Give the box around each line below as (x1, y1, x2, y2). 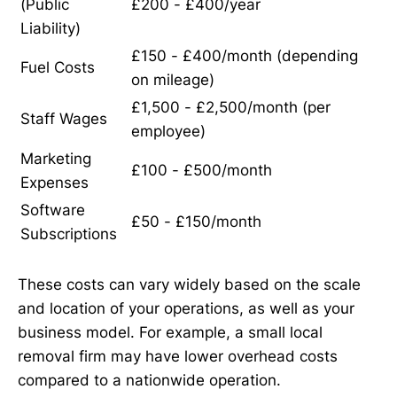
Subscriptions (20, 225, 117, 244)
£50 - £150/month (131, 213, 261, 231)
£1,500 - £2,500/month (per (131, 98, 331, 117)
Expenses (20, 174, 89, 192)
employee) (131, 122, 206, 141)
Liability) (20, 19, 81, 38)
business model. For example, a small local (18, 323, 323, 342)
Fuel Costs (20, 58, 95, 77)
